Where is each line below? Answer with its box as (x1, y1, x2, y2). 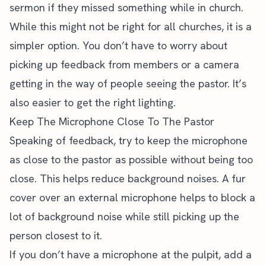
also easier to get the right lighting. (9, 96, 176, 109)
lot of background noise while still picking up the (9, 210, 239, 223)
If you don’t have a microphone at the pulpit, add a (9, 248, 252, 261)
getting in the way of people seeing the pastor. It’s (9, 77, 246, 90)
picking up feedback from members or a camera (9, 58, 239, 71)
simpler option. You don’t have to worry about (9, 39, 227, 52)
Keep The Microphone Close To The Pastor (9, 115, 214, 128)
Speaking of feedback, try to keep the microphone (9, 134, 248, 147)
